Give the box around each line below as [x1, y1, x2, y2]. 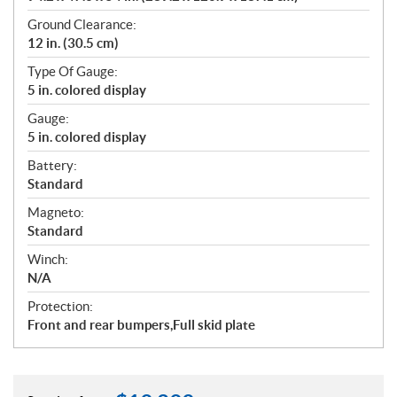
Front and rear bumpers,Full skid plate [27, 317, 255, 333]
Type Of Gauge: [27, 64, 118, 80]
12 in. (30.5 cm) [27, 35, 119, 51]
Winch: [27, 252, 68, 268]
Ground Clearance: [27, 17, 136, 33]
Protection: [27, 299, 93, 315]
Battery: [27, 158, 77, 174]
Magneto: [27, 205, 84, 221]
